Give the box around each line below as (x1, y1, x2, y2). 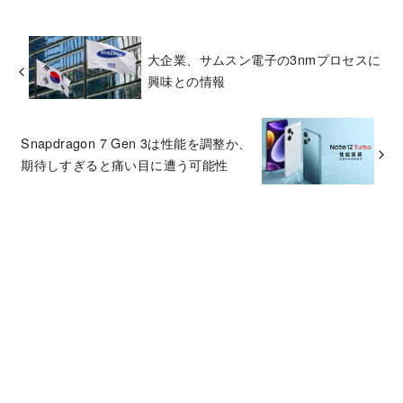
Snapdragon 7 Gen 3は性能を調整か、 (21, 132, 252, 152)
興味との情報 (147, 71, 226, 91)
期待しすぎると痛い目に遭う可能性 (21, 154, 228, 174)
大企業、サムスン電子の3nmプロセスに (147, 49, 381, 69)
